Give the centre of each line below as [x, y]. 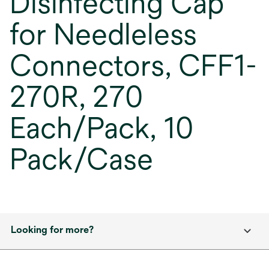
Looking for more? [52, 230]
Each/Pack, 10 [101, 128]
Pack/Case [81, 159]
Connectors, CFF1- [133, 65]
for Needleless [103, 34]
